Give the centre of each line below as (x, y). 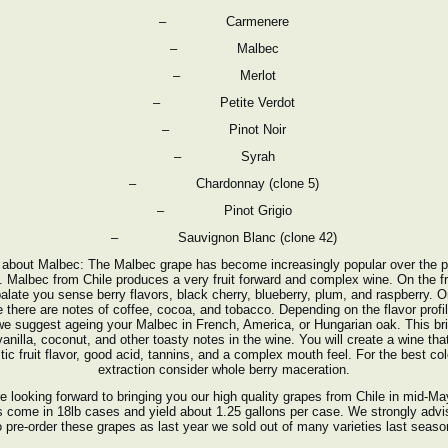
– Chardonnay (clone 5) (224, 183)
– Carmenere (224, 21)
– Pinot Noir (224, 129)
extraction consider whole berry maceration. (224, 369)
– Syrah (224, 156)
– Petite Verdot (224, 102)
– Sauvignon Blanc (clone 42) (224, 237)
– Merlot (224, 75)
